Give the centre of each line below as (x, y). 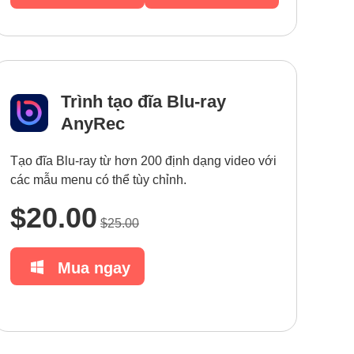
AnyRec (93, 124)
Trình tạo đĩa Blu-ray (143, 102)
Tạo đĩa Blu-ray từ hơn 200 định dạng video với (143, 161)
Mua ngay (94, 267)
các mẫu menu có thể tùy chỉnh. (98, 180)
